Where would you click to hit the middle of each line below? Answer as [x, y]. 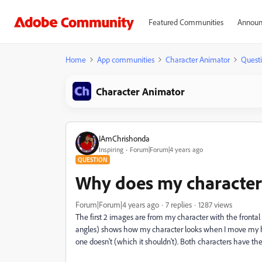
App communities [126, 59]
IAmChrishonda [124, 138]
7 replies [179, 204]
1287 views [215, 204]
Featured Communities [186, 22]
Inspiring [111, 149]
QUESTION [93, 160]
